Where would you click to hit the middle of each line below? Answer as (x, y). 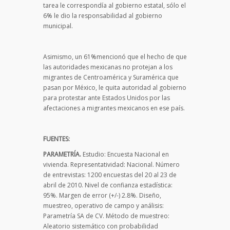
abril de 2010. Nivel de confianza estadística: (108, 185)
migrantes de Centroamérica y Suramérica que (111, 77)
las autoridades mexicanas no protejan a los (108, 67)
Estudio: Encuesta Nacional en (125, 154)
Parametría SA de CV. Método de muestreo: (106, 216)
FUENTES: (56, 139)
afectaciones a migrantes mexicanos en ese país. (114, 108)
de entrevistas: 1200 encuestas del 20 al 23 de (110, 175)
